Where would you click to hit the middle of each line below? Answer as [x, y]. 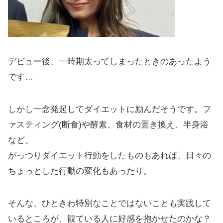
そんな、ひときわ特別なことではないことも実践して [110, 204]
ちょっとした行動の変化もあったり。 [80, 171]
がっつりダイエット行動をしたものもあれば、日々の [110, 156]
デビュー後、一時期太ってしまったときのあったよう [110, 62]
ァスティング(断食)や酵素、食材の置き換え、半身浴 [108, 125]
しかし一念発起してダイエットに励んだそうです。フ [110, 110]
